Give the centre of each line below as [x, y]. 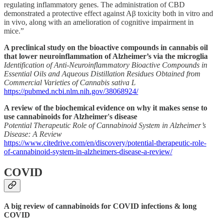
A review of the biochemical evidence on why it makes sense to [106, 108]
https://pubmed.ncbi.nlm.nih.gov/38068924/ [71, 91]
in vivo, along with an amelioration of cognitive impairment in [99, 22]
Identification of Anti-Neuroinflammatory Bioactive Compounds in [106, 65]
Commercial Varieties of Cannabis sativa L [70, 82]
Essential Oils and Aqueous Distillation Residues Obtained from [102, 73]
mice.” [14, 31]
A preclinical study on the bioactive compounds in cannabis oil [106, 47]
